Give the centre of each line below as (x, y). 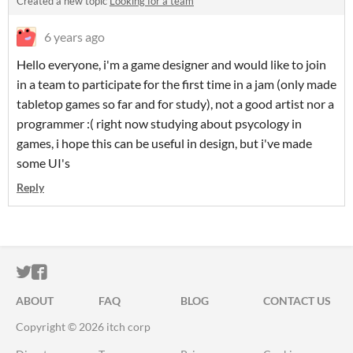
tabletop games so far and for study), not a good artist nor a (175, 104)
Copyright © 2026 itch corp (83, 327)
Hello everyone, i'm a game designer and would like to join (171, 65)
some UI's (43, 163)
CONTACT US (297, 301)
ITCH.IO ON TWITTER (109, 273)
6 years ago (74, 37)
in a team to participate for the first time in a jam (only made (176, 84)
